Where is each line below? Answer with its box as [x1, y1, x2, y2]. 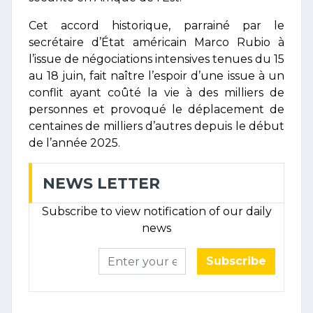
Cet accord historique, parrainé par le [29, 19, 284, 32]
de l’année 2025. [29, 136, 120, 150]
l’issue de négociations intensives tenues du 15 [29, 52, 284, 66]
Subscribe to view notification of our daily [41, 205, 272, 218]
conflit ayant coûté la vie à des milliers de [29, 86, 284, 99]
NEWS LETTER [43, 174, 160, 192]
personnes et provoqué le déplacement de [29, 103, 284, 116]
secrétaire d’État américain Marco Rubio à [29, 36, 284, 49]
